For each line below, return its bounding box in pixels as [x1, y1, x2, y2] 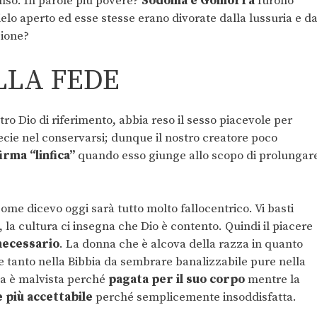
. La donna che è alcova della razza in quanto [59, 236, 303, 253]
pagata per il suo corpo [105, 272, 245, 288]
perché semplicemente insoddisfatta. [93, 289, 296, 306]
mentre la [245, 272, 300, 288]
